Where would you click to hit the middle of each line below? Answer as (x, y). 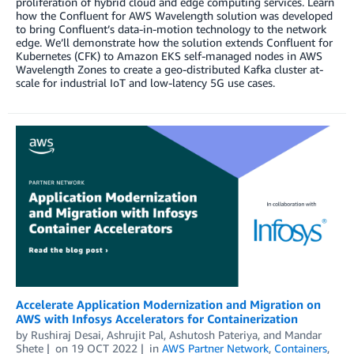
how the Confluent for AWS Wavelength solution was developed (174, 16)
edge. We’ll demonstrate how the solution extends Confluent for (174, 43)
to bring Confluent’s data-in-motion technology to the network (171, 29)
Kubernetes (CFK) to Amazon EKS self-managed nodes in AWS (169, 56)
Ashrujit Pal (135, 334)
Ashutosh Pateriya (213, 334)
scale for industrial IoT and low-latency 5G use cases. (145, 83)
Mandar (303, 334)
